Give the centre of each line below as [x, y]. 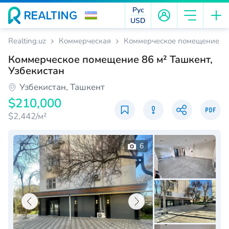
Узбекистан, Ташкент [62, 87]
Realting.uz [27, 41]
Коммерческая [85, 41]
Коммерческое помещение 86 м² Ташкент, [110, 60]
